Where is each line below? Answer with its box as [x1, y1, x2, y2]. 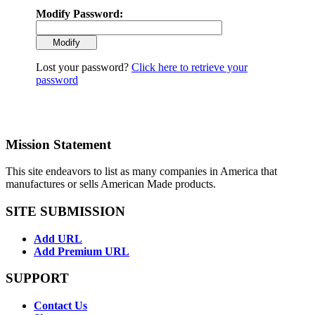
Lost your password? [36, 60, 131, 73]
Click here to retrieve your [131, 60, 247, 73]
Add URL [34, 232, 82, 245]
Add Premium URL [34, 245, 129, 257]
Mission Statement [6, 136, 111, 152]
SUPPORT [6, 271, 69, 286]
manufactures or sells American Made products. [6, 178, 216, 191]
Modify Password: [36, 7, 123, 20]
